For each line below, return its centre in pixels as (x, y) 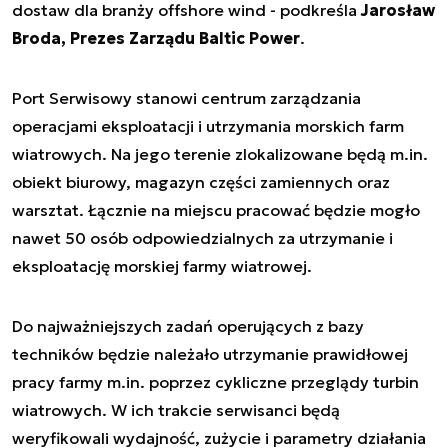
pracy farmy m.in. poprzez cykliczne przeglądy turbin (215, 381)
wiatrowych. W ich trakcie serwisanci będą (176, 409)
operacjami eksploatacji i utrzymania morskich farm (208, 125)
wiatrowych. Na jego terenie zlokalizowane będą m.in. (220, 153)
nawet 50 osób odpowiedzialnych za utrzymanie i (202, 237)
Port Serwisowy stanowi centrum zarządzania (186, 97)
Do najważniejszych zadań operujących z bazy (188, 325)
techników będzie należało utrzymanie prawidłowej (210, 353)
